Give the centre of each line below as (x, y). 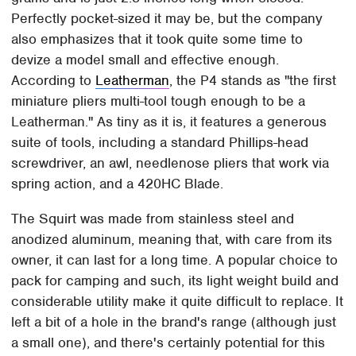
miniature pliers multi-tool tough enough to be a (159, 101)
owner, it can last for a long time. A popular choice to (175, 260)
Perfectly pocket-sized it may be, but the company (167, 19)
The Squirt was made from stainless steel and (153, 219)
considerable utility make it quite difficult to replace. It (178, 302)
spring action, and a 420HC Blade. (120, 184)
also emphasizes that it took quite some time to (157, 39)
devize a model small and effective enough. (145, 60)
